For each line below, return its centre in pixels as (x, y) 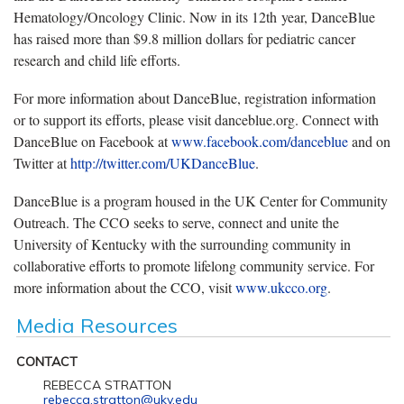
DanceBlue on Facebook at (92, 141)
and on (369, 141)
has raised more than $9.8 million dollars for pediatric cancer (184, 38)
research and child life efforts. (97, 60)
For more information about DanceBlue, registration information (195, 97)
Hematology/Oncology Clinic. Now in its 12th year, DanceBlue (194, 16)
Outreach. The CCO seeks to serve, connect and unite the (176, 222)
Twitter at (42, 162)
